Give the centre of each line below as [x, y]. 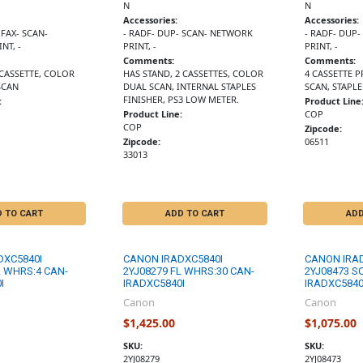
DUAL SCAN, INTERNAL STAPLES [190, 86]
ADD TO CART [194, 214]
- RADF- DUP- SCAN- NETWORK [188, 32]
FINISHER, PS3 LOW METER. [181, 99]
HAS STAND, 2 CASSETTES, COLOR [194, 73]
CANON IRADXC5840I [173, 259]
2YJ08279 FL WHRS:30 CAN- [189, 271]
